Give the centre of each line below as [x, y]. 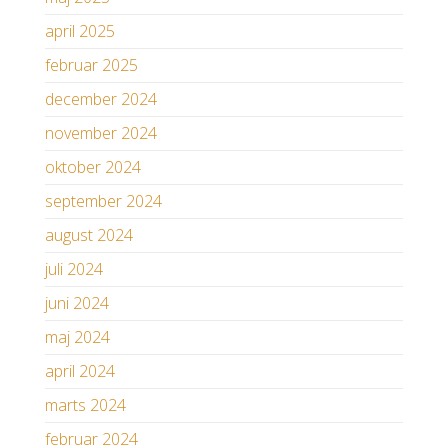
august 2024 [89, 235]
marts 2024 [85, 405]
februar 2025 [91, 65]
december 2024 [101, 99]
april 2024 [80, 371]
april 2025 [80, 31]
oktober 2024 [93, 167]
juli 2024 [74, 269]
